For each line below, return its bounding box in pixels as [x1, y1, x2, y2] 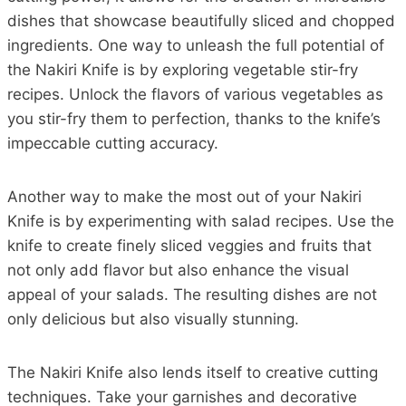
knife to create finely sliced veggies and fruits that [7, 236, 372, 255]
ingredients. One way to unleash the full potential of [7, 35, 384, 54]
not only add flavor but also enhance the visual [7, 260, 349, 279]
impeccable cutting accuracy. [7, 133, 218, 152]
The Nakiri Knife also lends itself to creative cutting [7, 362, 378, 382]
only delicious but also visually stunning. [7, 309, 299, 328]
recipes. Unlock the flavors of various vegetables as [7, 84, 383, 103]
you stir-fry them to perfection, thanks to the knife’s [7, 109, 381, 128]
